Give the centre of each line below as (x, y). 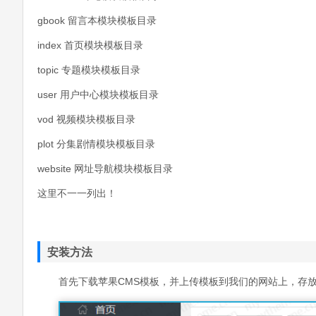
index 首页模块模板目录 (90, 45)
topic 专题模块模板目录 (89, 70)
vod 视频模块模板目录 (86, 119)
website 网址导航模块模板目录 (105, 169)
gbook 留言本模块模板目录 (97, 20)
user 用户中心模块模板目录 (98, 95)
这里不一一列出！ (77, 193)
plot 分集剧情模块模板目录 (96, 144)
